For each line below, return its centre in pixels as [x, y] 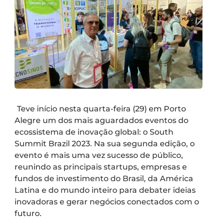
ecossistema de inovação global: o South [94, 132]
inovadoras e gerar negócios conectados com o [107, 202]
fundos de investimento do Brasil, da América [104, 178]
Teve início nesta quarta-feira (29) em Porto [101, 109]
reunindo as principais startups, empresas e [101, 167]
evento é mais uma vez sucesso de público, [99, 155]
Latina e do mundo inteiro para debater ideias [105, 190]
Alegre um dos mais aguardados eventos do [101, 120]
